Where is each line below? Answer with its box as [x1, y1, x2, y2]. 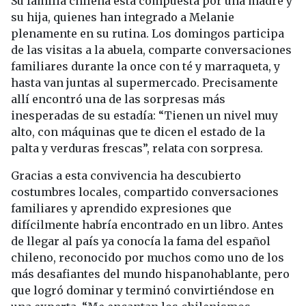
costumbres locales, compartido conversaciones [11, 185, 279, 199]
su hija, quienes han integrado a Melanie [11, 10, 234, 25]
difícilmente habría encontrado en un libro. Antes [11, 218, 283, 232]
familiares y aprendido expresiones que [11, 201, 232, 216]
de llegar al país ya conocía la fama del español [11, 234, 270, 249]
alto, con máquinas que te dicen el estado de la [11, 125, 265, 139]
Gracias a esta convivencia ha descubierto [11, 169, 241, 183]
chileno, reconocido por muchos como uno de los [11, 251, 284, 265]
